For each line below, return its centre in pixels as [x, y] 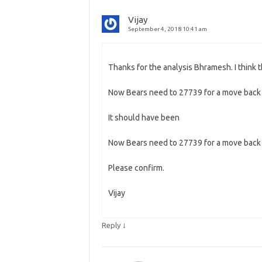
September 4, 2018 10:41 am [167, 29]
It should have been [144, 117]
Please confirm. [136, 168]
